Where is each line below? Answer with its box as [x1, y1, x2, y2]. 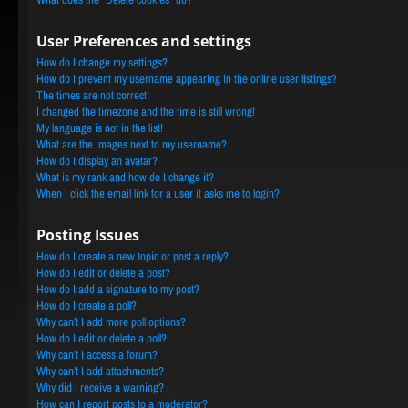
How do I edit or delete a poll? [36, 331, 167, 346]
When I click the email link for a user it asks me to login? [36, 186, 280, 201]
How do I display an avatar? [36, 153, 158, 168]
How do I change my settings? [36, 55, 168, 70]
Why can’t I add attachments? [36, 363, 164, 379]
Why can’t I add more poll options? [36, 314, 186, 330]
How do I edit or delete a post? [36, 265, 170, 280]
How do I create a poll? [36, 298, 137, 313]
